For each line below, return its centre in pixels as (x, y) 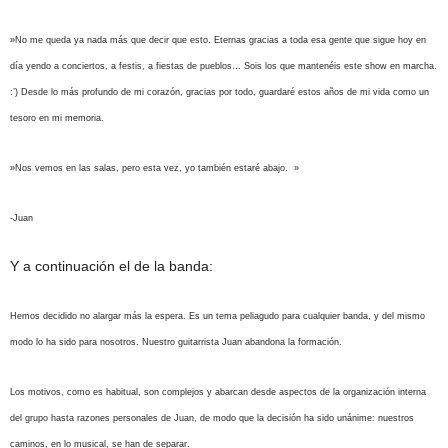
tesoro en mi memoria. (58, 118)
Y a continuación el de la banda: (111, 266)
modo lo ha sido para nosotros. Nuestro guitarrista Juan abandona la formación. (176, 342)
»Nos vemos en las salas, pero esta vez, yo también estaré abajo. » (154, 168)
